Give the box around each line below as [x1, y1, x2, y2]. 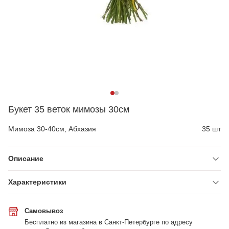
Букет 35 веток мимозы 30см [8, 104, 129, 114]
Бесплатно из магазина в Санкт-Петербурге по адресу [25, 218, 193, 226]
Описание [8, 154, 43, 163]
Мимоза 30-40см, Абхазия [8, 125, 96, 133]
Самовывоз [25, 207, 63, 215]
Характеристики [8, 178, 66, 186]
